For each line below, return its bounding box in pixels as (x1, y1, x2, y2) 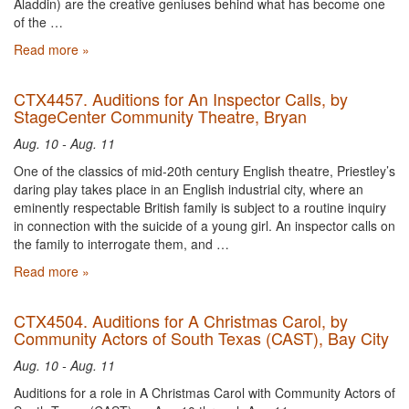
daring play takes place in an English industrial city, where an (14, 180, 363, 198)
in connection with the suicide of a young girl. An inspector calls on (14, 216, 395, 235)
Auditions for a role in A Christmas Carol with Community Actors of (14, 383, 395, 402)
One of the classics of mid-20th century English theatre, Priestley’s (14, 162, 395, 180)
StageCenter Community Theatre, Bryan (14, 104, 307, 128)
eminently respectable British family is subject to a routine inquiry (14, 198, 386, 216)
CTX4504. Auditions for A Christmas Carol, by (14, 309, 348, 332)
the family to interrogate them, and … (14, 235, 229, 253)
